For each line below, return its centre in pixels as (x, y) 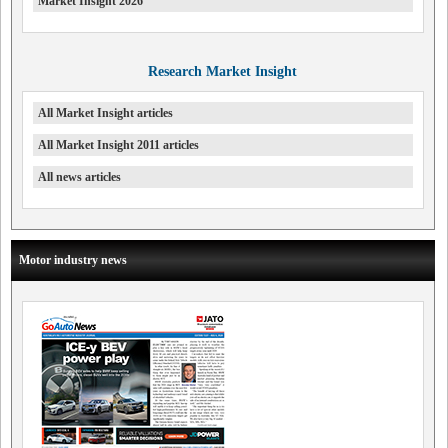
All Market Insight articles (105, 113)
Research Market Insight (223, 72)
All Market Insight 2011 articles (118, 145)
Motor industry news (73, 260)
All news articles (79, 177)
